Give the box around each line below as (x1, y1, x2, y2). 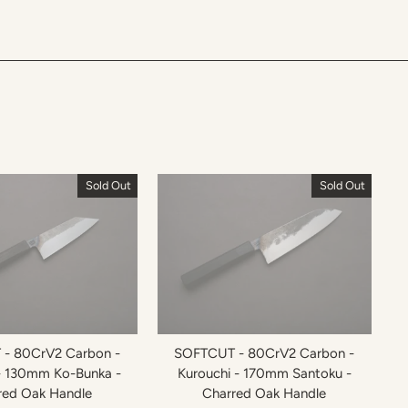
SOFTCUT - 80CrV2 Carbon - (174, 345, 355, 362)
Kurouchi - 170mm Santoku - (177, 365, 352, 382)
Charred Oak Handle (202, 385, 327, 403)
